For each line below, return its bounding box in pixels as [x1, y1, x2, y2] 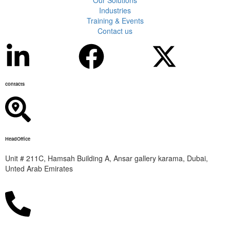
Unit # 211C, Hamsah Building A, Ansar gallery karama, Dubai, [5, 153, 208, 164]
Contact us [98, 25, 132, 36]
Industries [99, 5, 131, 15]
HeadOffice [5, 135, 30, 142]
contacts [5, 80, 25, 87]
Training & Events [86, 15, 144, 26]
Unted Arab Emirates [5, 163, 73, 174]
